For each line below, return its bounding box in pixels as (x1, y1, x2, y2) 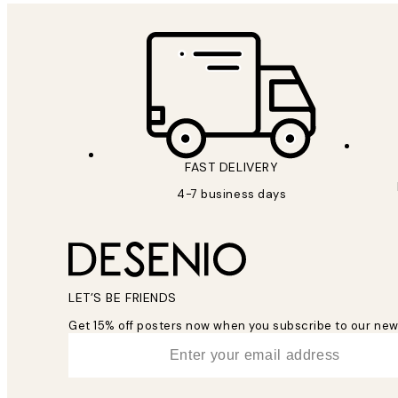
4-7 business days (177, 186, 287, 202)
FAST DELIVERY (185, 158, 279, 175)
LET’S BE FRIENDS (68, 289, 177, 306)
